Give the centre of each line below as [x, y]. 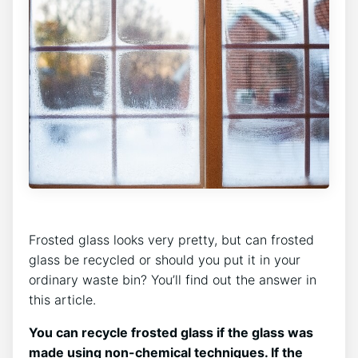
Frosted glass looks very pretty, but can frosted [171, 239]
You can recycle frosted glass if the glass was [171, 332]
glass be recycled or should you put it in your [165, 259]
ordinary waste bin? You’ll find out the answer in [173, 279]
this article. [64, 299]
